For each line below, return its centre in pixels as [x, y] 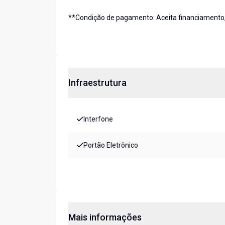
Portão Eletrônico [111, 145]
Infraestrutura [97, 83]
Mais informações [105, 217]
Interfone [98, 119]
